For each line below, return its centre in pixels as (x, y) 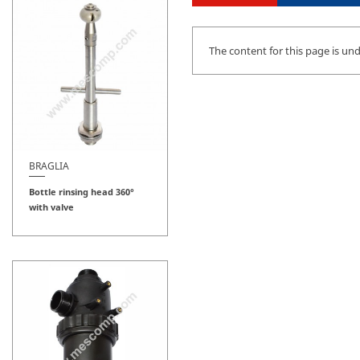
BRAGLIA (49, 166)
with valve (51, 207)
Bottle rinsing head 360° (82, 192)
